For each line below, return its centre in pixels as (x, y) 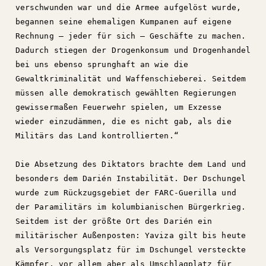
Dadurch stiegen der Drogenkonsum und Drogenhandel (133, 50)
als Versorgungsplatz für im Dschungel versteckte (131, 250)
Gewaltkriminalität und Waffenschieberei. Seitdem (131, 79)
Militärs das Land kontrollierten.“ (97, 136)
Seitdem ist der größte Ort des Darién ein (114, 221)
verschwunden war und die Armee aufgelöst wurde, (128, 7)
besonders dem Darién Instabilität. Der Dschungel (131, 178)
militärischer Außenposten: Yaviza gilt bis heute (131, 235)
